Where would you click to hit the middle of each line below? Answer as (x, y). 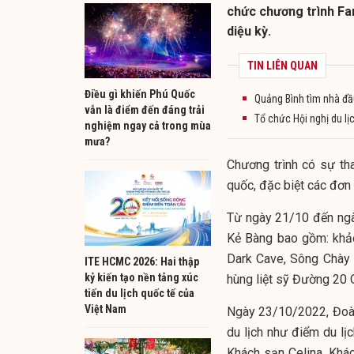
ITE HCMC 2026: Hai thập (142, 261)
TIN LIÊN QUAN (282, 65)
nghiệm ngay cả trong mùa (148, 125)
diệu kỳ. (249, 31)
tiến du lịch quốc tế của (139, 293)
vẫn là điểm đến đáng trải (145, 109)
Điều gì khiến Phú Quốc (140, 94)
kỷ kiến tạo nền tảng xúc (141, 277)
